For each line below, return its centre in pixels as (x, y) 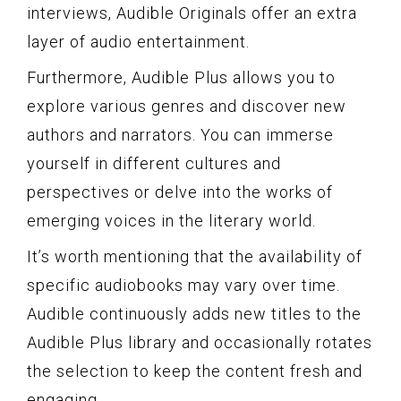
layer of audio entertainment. (138, 41)
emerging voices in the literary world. (171, 220)
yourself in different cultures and (154, 163)
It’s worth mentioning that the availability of (195, 256)
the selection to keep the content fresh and (195, 371)
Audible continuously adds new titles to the (194, 313)
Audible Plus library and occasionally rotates (200, 342)
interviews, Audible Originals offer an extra (192, 13)
